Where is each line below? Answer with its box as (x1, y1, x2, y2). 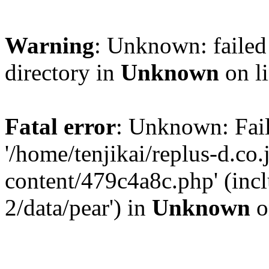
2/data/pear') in (5, 195, 152, 220)
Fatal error (5, 113, 116, 139)
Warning (5, 32, 94, 58)
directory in (5, 59, 121, 85)
